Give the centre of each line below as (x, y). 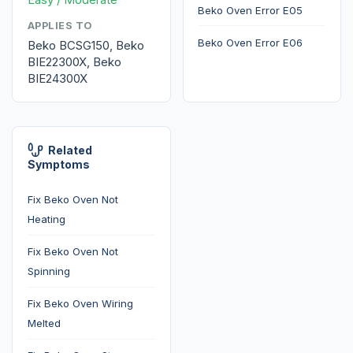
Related (70, 150)
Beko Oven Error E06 (251, 42)
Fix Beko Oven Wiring (80, 304)
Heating (46, 219)
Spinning (48, 271)
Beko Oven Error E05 (251, 10)
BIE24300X (57, 79)
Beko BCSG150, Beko (85, 46)
